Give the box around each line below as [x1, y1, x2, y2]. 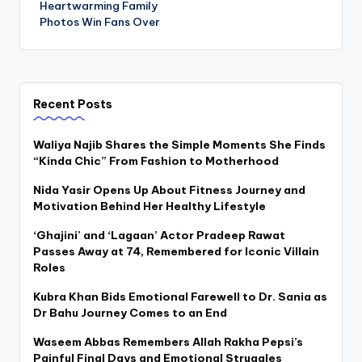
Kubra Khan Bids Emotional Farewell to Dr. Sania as [33, 289, 327, 304]
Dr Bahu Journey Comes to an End [33, 305, 227, 320]
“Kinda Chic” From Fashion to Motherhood [33, 154, 279, 168]
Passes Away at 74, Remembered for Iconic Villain [33, 244, 319, 259]
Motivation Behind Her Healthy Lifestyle [33, 199, 266, 213]
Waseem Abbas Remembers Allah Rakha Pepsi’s [33, 335, 303, 349]
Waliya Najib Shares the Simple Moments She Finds [33, 137, 326, 152]
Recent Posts [33, 97, 112, 112]
